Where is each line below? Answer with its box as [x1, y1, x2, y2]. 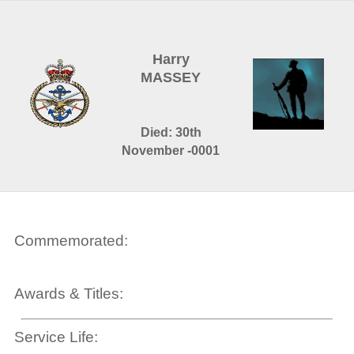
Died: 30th [140, 126, 201, 139]
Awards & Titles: [13, 285, 123, 303]
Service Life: [13, 329, 98, 346]
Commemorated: [13, 232, 128, 250]
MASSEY [141, 70, 201, 85]
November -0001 [122, 144, 220, 157]
